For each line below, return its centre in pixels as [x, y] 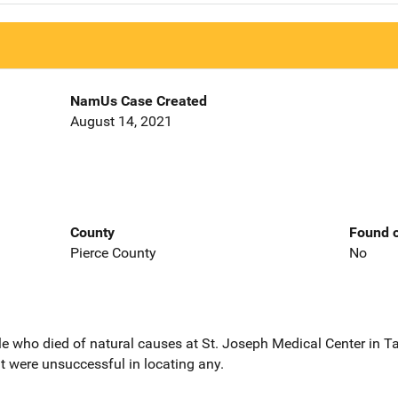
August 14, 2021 [121, 122]
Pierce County [113, 252]
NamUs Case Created [138, 101]
